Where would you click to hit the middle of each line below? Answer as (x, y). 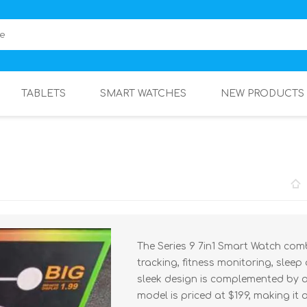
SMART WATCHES (143, 94)
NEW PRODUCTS (262, 94)
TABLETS (44, 94)
